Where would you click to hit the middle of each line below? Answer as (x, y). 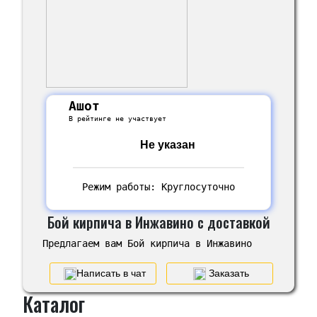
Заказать (228, 273)
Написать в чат (111, 273)
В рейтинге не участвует (118, 118)
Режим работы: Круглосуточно (156, 186)
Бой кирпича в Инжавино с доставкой (158, 222)
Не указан (168, 145)
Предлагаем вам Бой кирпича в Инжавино (147, 243)
